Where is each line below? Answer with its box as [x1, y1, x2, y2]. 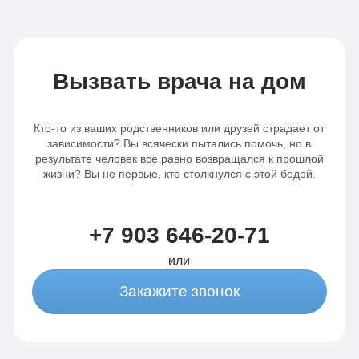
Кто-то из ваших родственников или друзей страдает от [34, 122, 325, 135]
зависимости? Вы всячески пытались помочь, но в [47, 137, 312, 151]
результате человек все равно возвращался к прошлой [34, 152, 324, 166]
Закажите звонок [119, 283, 240, 301]
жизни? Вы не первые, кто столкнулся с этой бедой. [42, 167, 316, 181]
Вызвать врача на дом [52, 69, 306, 95]
